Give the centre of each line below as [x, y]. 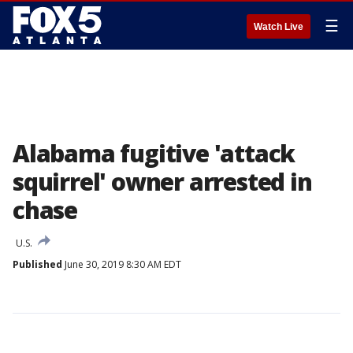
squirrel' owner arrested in [162, 182]
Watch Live [279, 27]
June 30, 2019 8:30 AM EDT [122, 264]
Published [37, 264]
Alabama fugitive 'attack [154, 153]
